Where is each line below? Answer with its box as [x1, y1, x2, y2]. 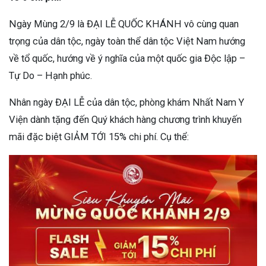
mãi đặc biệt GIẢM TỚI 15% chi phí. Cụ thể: [9, 131, 191, 142]
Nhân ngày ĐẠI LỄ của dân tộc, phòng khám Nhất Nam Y [9, 96, 244, 108]
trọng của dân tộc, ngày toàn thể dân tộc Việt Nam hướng [9, 35, 245, 47]
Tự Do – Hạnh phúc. [9, 69, 92, 81]
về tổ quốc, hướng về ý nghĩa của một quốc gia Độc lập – [9, 52, 245, 64]
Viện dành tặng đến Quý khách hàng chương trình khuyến [9, 113, 242, 125]
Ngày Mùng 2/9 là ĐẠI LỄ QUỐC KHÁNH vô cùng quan [9, 18, 239, 30]
